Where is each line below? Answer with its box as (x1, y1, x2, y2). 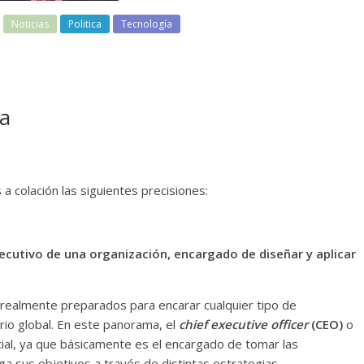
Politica (68, 17, 102, 32)
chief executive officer (179, 316, 308, 333)
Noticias (11, 17, 49, 32)
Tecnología (121, 17, 172, 32)
